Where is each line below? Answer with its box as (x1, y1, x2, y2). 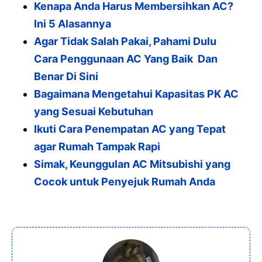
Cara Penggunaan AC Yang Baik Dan (34, 52, 218, 65)
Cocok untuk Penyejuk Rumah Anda (34, 175, 215, 188)
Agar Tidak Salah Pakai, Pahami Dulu (34, 35, 216, 47)
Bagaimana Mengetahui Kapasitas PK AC (34, 87, 239, 100)
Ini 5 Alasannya (34, 17, 111, 30)
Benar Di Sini (34, 70, 98, 82)
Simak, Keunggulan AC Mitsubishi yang (34, 157, 230, 170)
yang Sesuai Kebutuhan (34, 105, 153, 118)
